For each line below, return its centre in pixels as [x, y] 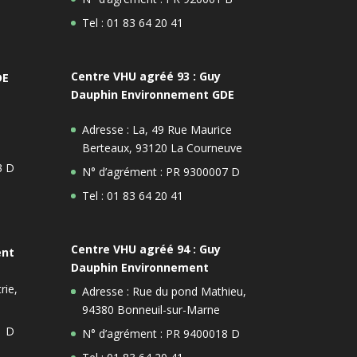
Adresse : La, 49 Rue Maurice [157, 129]
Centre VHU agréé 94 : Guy [146, 249]
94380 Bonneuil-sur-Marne [151, 309]
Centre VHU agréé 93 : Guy [146, 76]
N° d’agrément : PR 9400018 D [161, 333]
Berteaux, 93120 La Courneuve [163, 147]
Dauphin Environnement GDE [153, 94]
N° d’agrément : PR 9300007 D [161, 171]
